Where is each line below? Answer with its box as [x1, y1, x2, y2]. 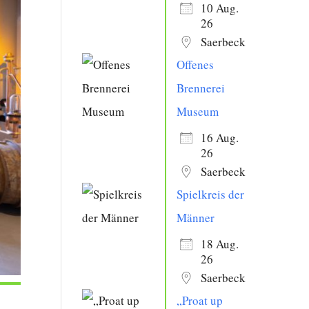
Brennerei [177, 80, 226, 96]
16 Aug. [201, 130, 239, 146]
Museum [177, 103, 219, 119]
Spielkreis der [177, 186, 245, 202]
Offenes [177, 57, 215, 72]
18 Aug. [201, 236, 239, 252]
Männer [177, 210, 215, 226]
